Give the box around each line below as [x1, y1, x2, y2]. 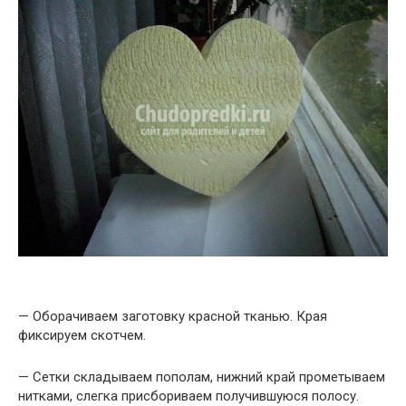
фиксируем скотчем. [18, 327, 146, 344]
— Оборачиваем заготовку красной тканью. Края [18, 308, 327, 325]
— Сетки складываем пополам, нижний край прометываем [18, 369, 385, 386]
